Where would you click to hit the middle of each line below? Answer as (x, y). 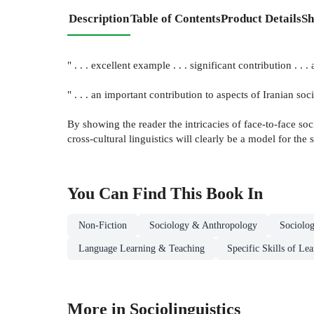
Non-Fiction (103, 226)
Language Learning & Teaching (142, 249)
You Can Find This (137, 194)
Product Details (261, 18)
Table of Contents (176, 18)
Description (99, 18)
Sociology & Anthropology (203, 226)
